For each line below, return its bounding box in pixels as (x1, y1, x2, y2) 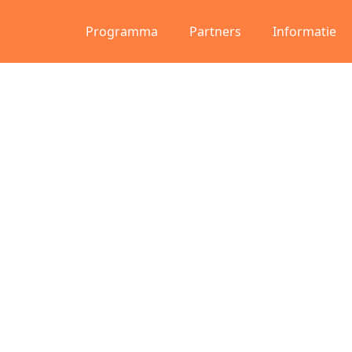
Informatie (273, 23, 336, 40)
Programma (86, 23, 158, 40)
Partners (189, 23, 241, 40)
